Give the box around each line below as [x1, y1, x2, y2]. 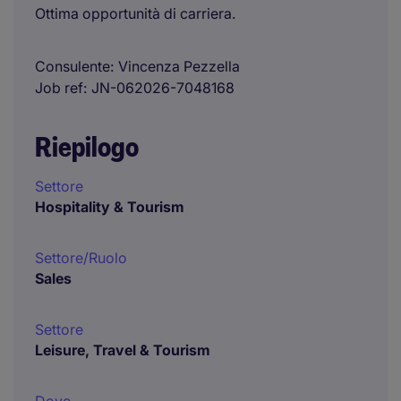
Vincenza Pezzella [118, 57, 240, 75]
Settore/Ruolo [35, 249, 127, 267]
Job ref [35, 79, 83, 97]
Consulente [35, 57, 110, 75]
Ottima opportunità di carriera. [35, 4, 235, 22]
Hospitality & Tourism [35, 198, 184, 216]
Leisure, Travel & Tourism [35, 341, 210, 359]
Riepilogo [35, 130, 139, 165]
